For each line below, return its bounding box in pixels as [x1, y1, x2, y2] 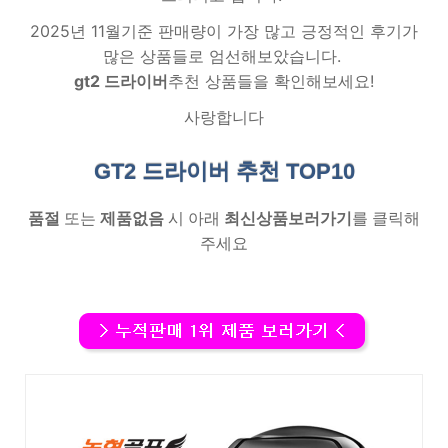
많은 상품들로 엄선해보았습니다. [102, 46, 346, 66]
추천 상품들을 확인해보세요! [168, 71, 374, 91]
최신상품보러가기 [224, 210, 352, 228]
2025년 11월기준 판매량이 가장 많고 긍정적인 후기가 [30, 21, 418, 41]
